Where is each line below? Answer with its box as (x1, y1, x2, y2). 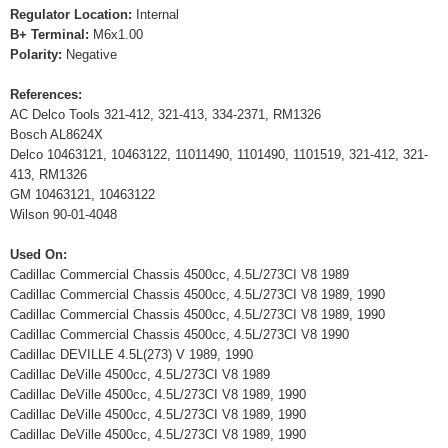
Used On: (10, 247, 67, 262)
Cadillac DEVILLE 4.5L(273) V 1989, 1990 (10, 347, 253, 362)
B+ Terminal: (10, 27, 93, 42)
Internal (136, 7, 179, 22)
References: (10, 87, 82, 102)
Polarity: (10, 47, 66, 62)
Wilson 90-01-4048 (10, 207, 117, 222)
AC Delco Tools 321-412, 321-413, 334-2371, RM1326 (10, 107, 321, 122)
